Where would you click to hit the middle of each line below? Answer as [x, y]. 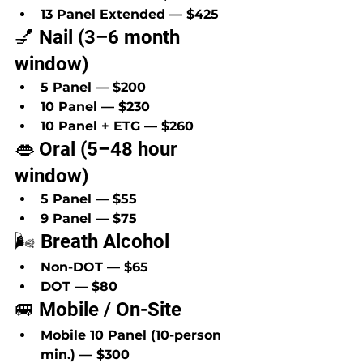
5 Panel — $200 [93, 87]
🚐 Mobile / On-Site [98, 309]
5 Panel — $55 [89, 199]
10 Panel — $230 [95, 106]
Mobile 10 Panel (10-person [133, 335]
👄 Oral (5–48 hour [98, 149]
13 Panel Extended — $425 [130, 14]
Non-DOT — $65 [94, 267]
